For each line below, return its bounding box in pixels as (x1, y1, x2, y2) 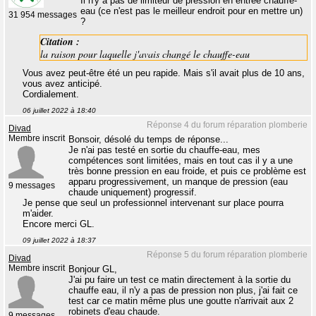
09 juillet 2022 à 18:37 (23, 236, 96, 245)
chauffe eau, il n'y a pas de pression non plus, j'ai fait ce (68, 285, 298, 296)
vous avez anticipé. (23, 78, 102, 90)
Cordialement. (23, 89, 79, 100)
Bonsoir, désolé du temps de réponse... (68, 134, 229, 145)
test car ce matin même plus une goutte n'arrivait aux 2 (68, 296, 293, 307)
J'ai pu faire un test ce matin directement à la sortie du (68, 274, 291, 286)
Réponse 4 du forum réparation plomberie (147, 120, 308, 130)
